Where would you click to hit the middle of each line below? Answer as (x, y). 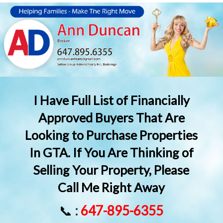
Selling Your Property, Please (111, 170)
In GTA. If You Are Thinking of (111, 153)
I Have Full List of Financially (111, 100)
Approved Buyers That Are (111, 118)
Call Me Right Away (111, 187)
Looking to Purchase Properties (111, 135)
